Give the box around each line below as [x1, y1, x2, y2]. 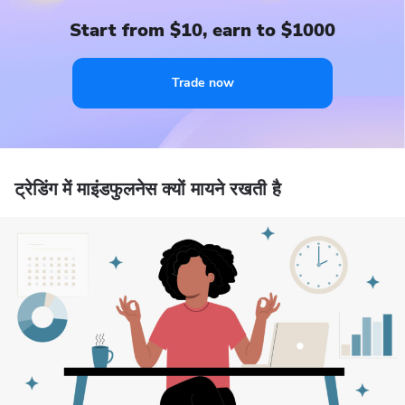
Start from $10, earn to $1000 [70, 18, 335, 42]
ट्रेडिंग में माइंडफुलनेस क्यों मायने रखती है [14, 177, 281, 202]
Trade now [171, 74, 234, 91]
